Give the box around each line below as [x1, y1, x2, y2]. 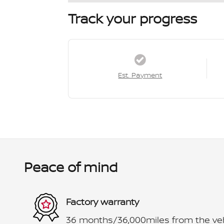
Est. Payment [118, 70, 162, 79]
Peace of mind [24, 157, 117, 176]
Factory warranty [66, 195, 139, 208]
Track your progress [68, 8, 197, 28]
